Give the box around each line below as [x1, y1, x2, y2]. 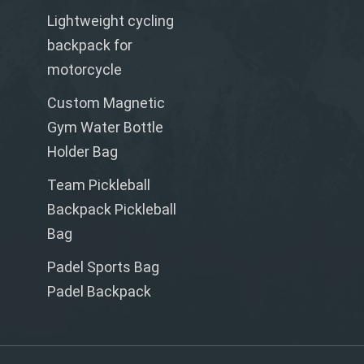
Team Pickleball [46, 176, 150, 194]
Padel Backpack [46, 283, 151, 301]
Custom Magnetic [46, 94, 165, 112]
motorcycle [46, 61, 122, 79]
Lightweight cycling [46, 12, 174, 30]
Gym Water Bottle [46, 119, 163, 136]
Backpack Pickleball [46, 201, 176, 219]
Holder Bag [46, 143, 118, 161]
